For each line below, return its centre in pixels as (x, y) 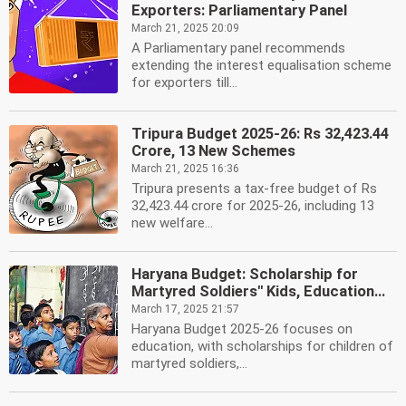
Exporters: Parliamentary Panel (239, 10)
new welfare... (172, 223)
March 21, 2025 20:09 (185, 28)
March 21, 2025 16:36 (185, 169)
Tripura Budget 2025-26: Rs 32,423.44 (260, 134)
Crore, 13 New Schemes (213, 151)
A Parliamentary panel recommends (238, 48)
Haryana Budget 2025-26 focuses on (242, 329)
